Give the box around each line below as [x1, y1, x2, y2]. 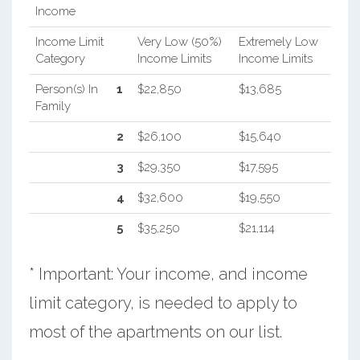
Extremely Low [238, 34, 318, 49]
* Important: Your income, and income [28, 264, 308, 284]
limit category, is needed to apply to [28, 292, 297, 313]
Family [35, 98, 71, 113]
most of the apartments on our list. [28, 321, 282, 342]
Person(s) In [35, 81, 98, 96]
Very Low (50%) [137, 34, 222, 49]
